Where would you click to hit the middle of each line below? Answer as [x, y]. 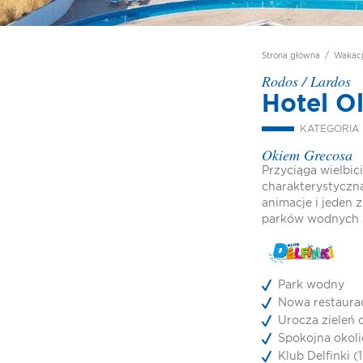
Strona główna [291, 56]
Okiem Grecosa [307, 155]
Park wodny [311, 285]
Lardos [331, 81]
